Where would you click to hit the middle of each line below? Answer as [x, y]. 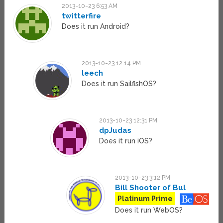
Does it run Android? [96, 27]
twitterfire [82, 16]
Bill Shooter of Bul [151, 188]
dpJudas [115, 131]
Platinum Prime [145, 198]
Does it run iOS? [126, 141]
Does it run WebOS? [149, 210]
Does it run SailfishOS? [119, 84]
